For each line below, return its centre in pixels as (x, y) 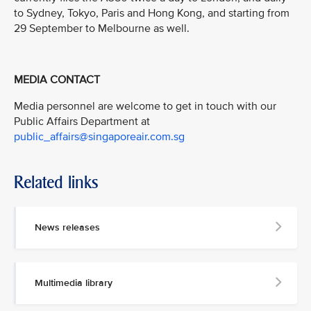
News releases (67, 227)
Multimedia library (74, 283)
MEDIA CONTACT (57, 80)
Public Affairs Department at (82, 121)
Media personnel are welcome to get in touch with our (145, 106)
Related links (56, 182)
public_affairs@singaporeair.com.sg (99, 136)
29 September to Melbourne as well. (102, 28)
